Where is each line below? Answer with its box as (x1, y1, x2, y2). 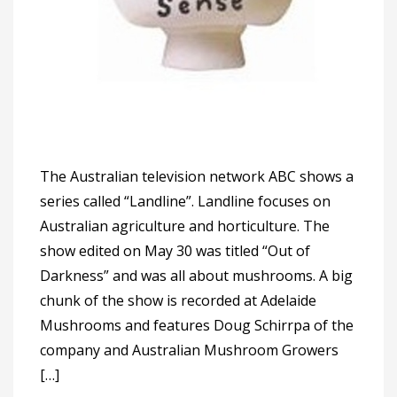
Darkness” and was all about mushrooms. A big (40, 265, 353, 285)
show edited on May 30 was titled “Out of (40, 240, 310, 261)
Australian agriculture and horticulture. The (40, 215, 330, 236)
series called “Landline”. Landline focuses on (40, 191, 331, 211)
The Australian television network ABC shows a (40, 166, 354, 186)
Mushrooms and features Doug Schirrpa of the (40, 315, 354, 335)
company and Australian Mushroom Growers (40, 339, 339, 360)
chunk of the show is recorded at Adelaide (40, 290, 316, 310)
